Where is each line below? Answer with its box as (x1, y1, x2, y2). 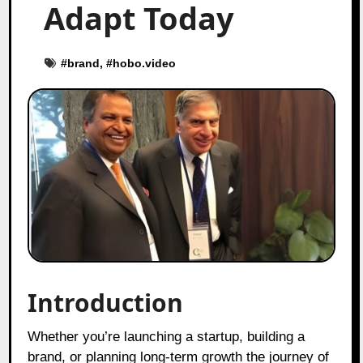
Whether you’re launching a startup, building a (28, 328, 41, 344)
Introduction (28, 285, 184, 319)
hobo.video (113, 56, 177, 70)
